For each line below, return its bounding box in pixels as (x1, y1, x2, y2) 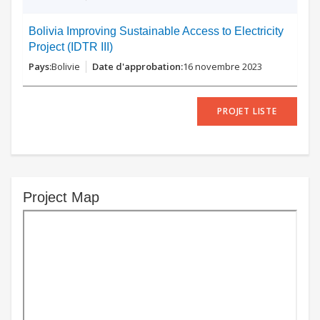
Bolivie (51, 60, 80, 73)
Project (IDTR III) (29, 41, 113, 53)
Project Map (23, 189, 99, 205)
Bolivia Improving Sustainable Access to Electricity (29, 25, 284, 37)
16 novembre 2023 (183, 60, 262, 73)
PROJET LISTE (217, 105, 277, 117)
